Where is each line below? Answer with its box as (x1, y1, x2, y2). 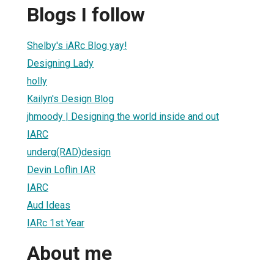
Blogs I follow (27, 3, 145, 27)
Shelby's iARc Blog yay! (27, 39, 127, 51)
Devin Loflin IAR (27, 163, 95, 176)
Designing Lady (27, 57, 94, 69)
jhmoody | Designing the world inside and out (27, 110, 219, 122)
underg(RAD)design (27, 146, 111, 158)
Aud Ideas (27, 199, 70, 211)
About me (27, 242, 112, 265)
